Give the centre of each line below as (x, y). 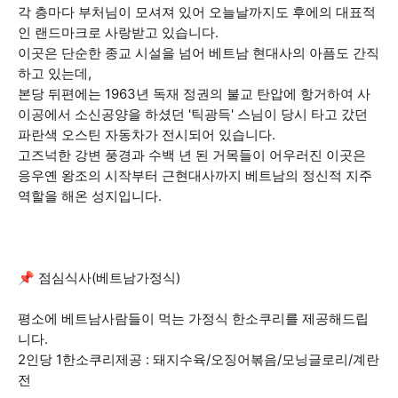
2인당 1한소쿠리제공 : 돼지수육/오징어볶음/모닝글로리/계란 (199, 359)
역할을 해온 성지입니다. (90, 196)
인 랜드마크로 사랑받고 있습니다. (118, 32)
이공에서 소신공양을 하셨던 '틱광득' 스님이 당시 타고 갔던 (193, 114)
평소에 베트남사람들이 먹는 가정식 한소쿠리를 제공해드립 (193, 318)
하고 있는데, (55, 73)
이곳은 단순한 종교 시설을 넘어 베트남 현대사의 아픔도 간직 (199, 53)
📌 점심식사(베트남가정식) (99, 278)
